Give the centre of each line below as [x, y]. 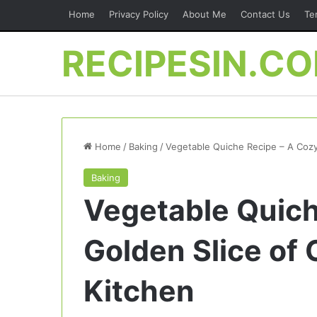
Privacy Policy [139, 14]
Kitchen [139, 291]
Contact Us [265, 14]
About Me [204, 14]
